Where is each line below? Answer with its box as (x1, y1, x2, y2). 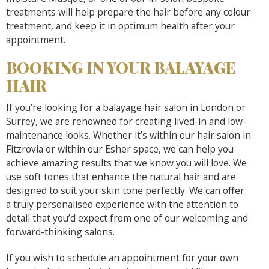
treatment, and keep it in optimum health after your (6, 19, 235, 32)
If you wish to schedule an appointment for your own (6, 250, 238, 264)
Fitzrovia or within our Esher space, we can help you (6, 142, 234, 156)
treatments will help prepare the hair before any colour (6, 5, 250, 19)
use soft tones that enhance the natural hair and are (6, 169, 236, 183)
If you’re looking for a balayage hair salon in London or (6, 100, 246, 114)
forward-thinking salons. (6, 225, 115, 238)
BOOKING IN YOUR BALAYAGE (6, 56, 235, 78)
